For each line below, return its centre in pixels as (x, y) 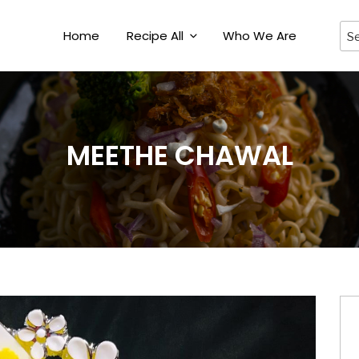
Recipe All (155, 36)
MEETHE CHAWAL (179, 155)
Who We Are (259, 36)
